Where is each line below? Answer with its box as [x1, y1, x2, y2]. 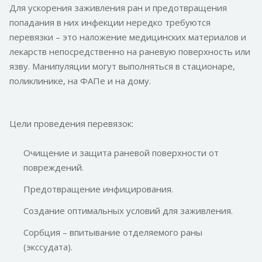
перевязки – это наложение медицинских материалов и [9, 31, 246, 43]
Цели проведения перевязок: [9, 118, 133, 130]
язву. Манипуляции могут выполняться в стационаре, [9, 60, 235, 73]
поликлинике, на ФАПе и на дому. [9, 75, 151, 87]
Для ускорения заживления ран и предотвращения [9, 2, 227, 14]
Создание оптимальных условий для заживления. [23, 205, 233, 217]
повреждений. [23, 161, 84, 174]
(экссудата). [23, 241, 73, 253]
